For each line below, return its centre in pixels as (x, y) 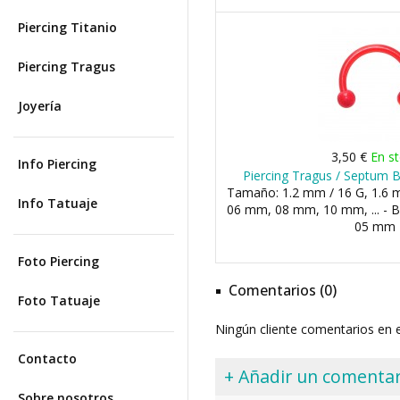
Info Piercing (57, 164)
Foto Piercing (58, 261)
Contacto (47, 358)
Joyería (40, 106)
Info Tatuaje (58, 203)
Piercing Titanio (67, 27)
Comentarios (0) (283, 290)
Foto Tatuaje (59, 300)
